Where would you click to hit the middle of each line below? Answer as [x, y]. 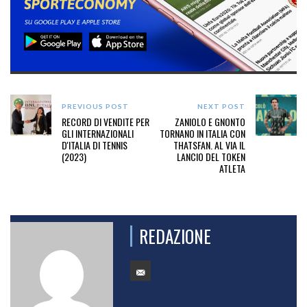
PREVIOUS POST [95, 107]
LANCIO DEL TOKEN [211, 157]
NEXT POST [221, 107]
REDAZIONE [175, 236]
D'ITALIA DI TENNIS [95, 145]
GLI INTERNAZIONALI [98, 134]
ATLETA [232, 169]
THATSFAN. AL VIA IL [209, 145]
